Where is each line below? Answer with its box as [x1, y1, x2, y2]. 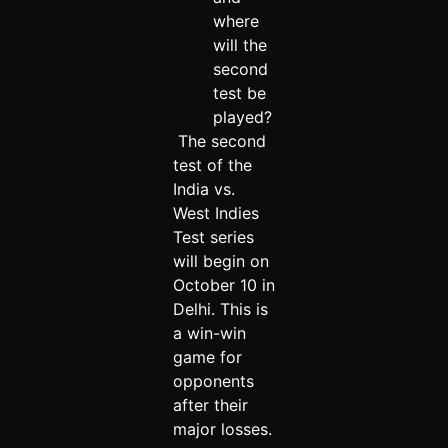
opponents [172, 371, 254, 392]
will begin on [172, 251, 269, 272]
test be [212, 83, 266, 104]
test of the [172, 155, 252, 176]
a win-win [172, 323, 246, 344]
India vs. [172, 179, 235, 200]
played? [212, 107, 272, 128]
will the [212, 35, 267, 56]
